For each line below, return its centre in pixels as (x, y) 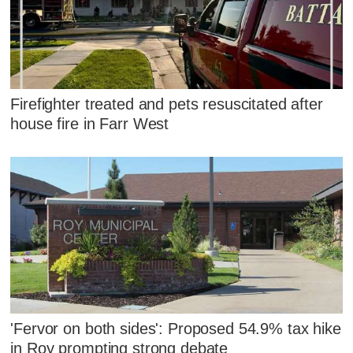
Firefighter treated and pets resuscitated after (167, 104)
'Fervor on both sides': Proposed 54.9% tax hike (176, 328)
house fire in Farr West (90, 123)
